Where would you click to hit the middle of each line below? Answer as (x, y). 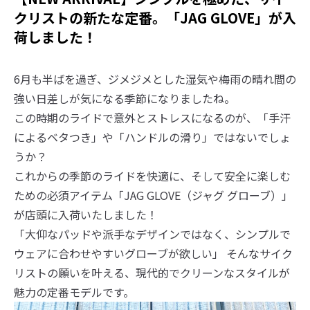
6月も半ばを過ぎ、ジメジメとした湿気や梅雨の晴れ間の (155, 79)
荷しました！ (55, 37)
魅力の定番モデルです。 (74, 292)
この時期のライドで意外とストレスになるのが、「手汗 (152, 118)
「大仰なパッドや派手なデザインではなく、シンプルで (152, 234)
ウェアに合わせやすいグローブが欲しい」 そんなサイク (153, 253)
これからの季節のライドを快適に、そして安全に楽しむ (152, 176)
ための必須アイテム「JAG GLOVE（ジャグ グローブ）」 (153, 195)
